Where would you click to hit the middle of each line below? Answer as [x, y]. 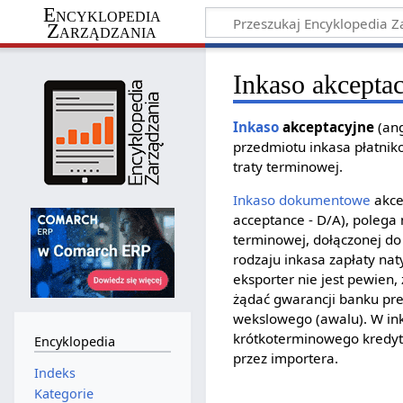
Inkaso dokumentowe [302, 199]
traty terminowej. [288, 166]
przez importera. [286, 358]
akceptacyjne [327, 126]
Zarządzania [102, 31]
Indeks [54, 372]
